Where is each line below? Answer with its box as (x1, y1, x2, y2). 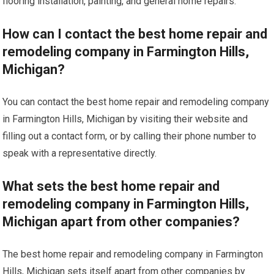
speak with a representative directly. (2, 147, 157, 160)
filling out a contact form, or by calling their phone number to (2, 130, 257, 143)
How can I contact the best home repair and (2, 26, 268, 42)
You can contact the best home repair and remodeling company (2, 96, 270, 108)
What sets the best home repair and (2, 179, 220, 194)
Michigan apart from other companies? (2, 214, 240, 230)
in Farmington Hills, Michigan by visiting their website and (2, 113, 248, 125)
